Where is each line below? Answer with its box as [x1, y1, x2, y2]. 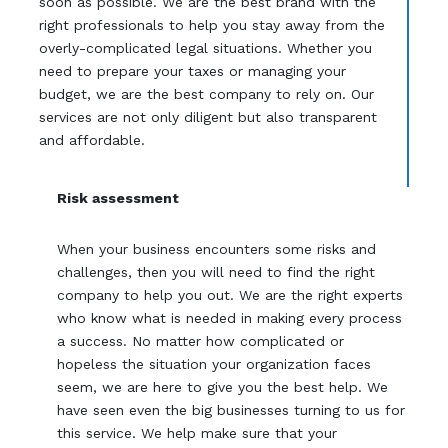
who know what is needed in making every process [57, 309, 403, 326]
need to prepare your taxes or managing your [38, 62, 346, 79]
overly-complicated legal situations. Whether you [38, 39, 372, 56]
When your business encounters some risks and [57, 240, 377, 257]
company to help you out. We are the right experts [57, 286, 404, 303]
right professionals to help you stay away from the [38, 16, 385, 33]
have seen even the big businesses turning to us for [57, 401, 406, 418]
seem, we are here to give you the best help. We [57, 378, 389, 395]
